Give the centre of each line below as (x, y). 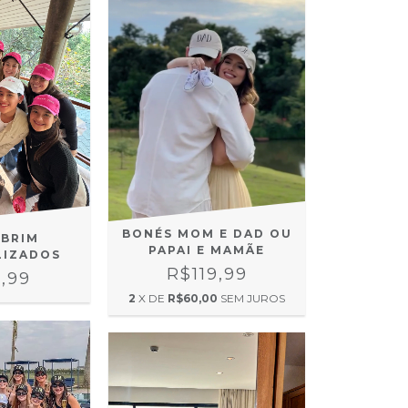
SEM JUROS (253, 298)
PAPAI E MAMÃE (207, 250)
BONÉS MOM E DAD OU (207, 233)
